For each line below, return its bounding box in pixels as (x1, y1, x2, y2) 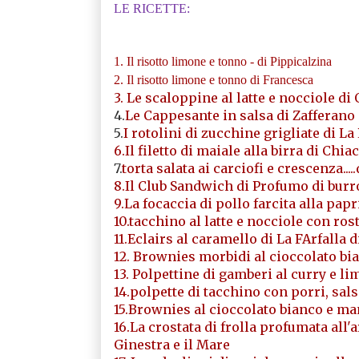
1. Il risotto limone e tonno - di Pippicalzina (113, 54, 332, 68)
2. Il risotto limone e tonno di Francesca (113, 72, 313, 87)
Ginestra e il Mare (113, 336, 230, 353)
